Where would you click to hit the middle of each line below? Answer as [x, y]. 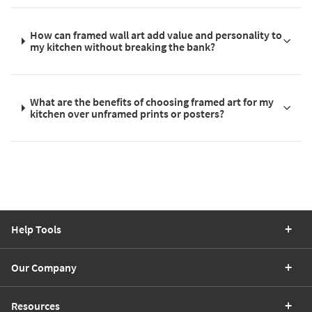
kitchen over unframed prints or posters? [127, 114]
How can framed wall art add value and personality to [156, 35]
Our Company [44, 268]
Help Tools [36, 229]
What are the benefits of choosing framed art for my [152, 102]
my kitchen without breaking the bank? [123, 47]
